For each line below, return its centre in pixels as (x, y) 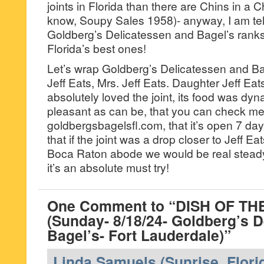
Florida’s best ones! (97, 48)
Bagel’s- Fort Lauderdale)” (139, 235)
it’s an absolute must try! (108, 167)
